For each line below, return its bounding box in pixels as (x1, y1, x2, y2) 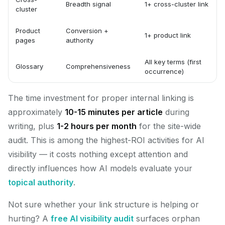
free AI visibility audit (51, 213, 134, 223)
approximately (8, 107, 65, 117)
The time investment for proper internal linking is (8, 93, 194, 103)
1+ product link (145, 31, 191, 39)
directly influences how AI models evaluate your (8, 163, 192, 173)
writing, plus (8, 121, 57, 131)
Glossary (16, 62, 43, 70)
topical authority (8, 177, 73, 187)
